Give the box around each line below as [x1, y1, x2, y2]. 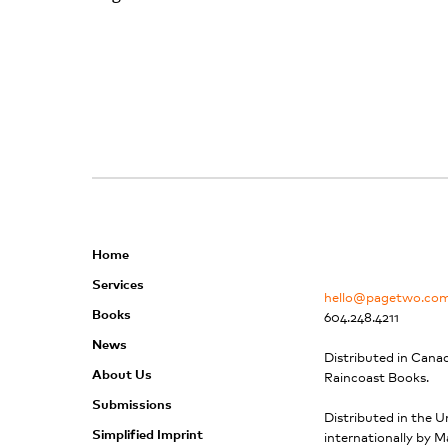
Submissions [92, 394, 172, 412]
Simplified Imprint [92, 424, 203, 442]
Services [92, 274, 144, 292]
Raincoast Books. [324, 367, 429, 385]
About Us [92, 364, 152, 382]
